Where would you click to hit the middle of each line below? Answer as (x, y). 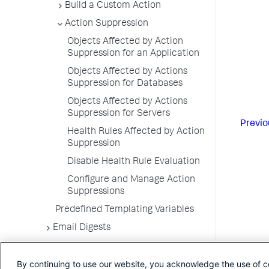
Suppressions (96, 192)
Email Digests (82, 228)
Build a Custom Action (113, 6)
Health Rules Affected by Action (136, 132)
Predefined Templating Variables (125, 210)
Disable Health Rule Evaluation (134, 162)
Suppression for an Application (133, 54)
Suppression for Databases (125, 84)
